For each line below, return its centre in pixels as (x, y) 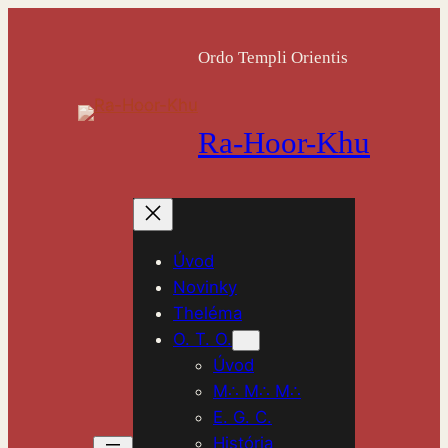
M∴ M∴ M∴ (257, 391)
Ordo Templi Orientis (273, 57)
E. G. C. (242, 417)
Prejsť (30, 20)
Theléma (207, 313)
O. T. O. (202, 339)
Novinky (205, 287)
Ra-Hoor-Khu (284, 142)
